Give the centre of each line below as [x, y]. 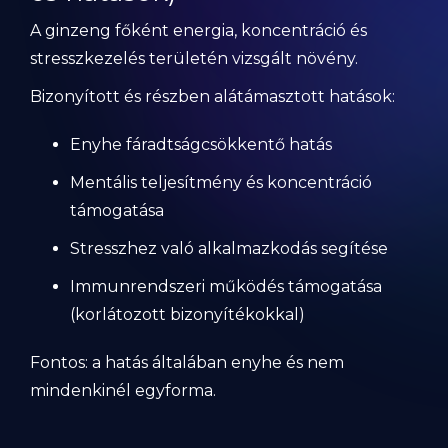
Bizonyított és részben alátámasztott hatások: [212, 96]
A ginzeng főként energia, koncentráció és [198, 30]
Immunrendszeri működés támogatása [226, 286]
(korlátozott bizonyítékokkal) [187, 314]
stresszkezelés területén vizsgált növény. [194, 58]
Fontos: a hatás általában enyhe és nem [187, 362]
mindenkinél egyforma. [123, 390]
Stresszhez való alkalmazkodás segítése [229, 248]
